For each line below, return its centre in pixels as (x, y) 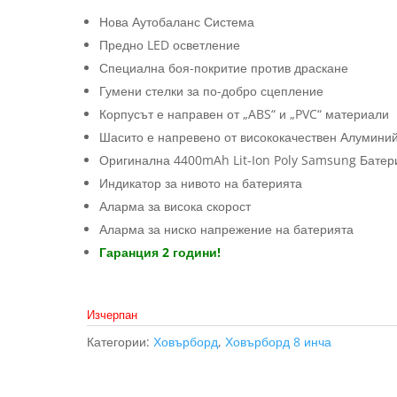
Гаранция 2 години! (160, 252)
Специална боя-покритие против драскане (224, 67)
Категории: (121, 341)
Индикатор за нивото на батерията (201, 183)
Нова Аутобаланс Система (177, 21)
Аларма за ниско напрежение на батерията (227, 229)
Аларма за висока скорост (175, 206)
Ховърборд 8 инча (279, 341)
